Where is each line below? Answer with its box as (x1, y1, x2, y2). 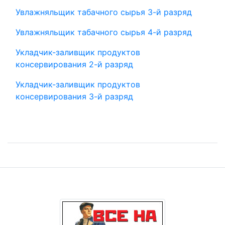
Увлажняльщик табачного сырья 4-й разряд (16, 27, 192, 37)
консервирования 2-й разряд (16, 59, 133, 69)
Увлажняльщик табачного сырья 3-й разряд (16, 7, 192, 17)
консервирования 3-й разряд (16, 91, 133, 101)
